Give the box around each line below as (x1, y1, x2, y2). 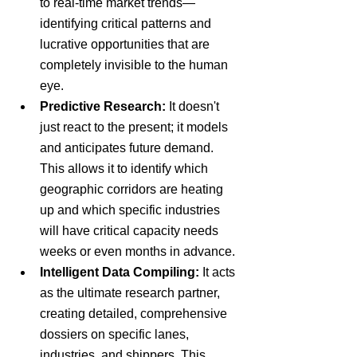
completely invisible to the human (40, 58, 231, 72)
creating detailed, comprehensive (40, 307, 230, 320)
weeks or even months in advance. (40, 245, 235, 258)
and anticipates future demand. (40, 141, 217, 155)
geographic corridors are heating (40, 182, 226, 196)
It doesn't (166, 100, 222, 113)
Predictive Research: (40, 100, 166, 113)
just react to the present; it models (40, 120, 231, 134)
